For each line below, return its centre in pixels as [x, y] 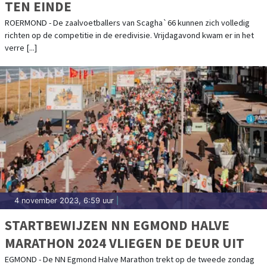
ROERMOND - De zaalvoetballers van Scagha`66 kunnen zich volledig [127, 22]
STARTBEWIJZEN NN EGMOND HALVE [117, 225]
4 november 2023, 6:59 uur [64, 200]
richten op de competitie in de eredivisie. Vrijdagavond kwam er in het [129, 35]
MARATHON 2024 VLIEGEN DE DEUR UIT [125, 243]
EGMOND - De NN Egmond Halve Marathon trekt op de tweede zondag [130, 259]
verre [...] [21, 47]
